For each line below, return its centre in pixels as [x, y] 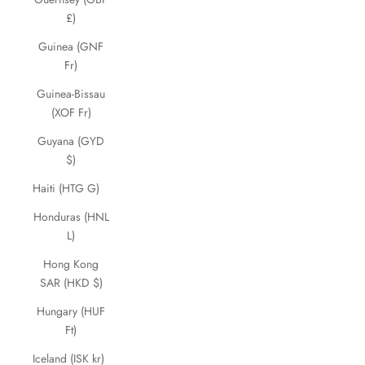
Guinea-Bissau [71, 94]
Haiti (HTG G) [66, 188]
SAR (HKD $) [71, 283]
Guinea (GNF [71, 46]
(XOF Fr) [71, 112]
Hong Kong [71, 264]
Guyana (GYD [71, 141]
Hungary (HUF [71, 311]
